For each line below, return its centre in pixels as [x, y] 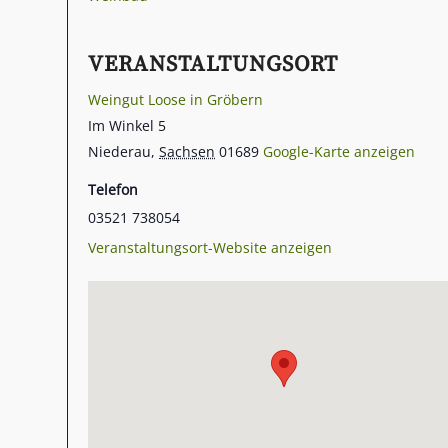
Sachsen [187, 151]
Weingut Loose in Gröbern [175, 99]
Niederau [119, 151]
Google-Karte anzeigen [339, 151]
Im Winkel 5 [127, 125]
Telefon [113, 189]
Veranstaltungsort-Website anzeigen [210, 247]
